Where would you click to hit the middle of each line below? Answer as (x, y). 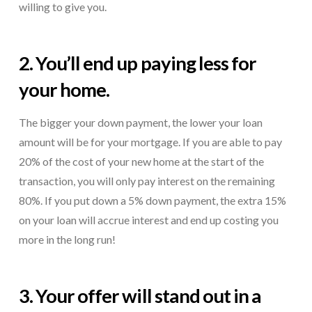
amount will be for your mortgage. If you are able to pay (150, 141)
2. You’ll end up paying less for (138, 63)
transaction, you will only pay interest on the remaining (147, 180)
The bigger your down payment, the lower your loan (140, 122)
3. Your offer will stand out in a (140, 295)
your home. (64, 90)
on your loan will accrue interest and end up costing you (148, 219)
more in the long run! (67, 239)
